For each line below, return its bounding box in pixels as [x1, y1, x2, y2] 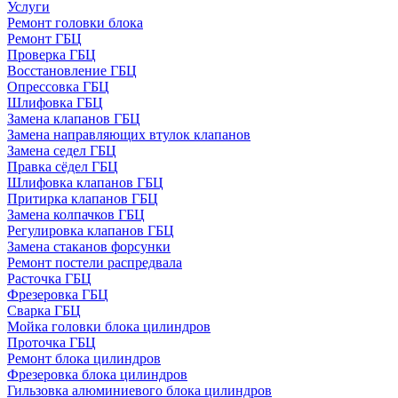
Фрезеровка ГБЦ [7, 287, 108, 302]
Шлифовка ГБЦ [7, 95, 103, 110]
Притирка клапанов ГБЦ [7, 191, 158, 206]
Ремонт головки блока [7, 15, 143, 30]
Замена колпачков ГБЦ [7, 207, 145, 222]
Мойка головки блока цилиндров [7, 319, 211, 334]
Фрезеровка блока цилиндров [7, 367, 187, 382]
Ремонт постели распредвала [7, 255, 182, 270]
